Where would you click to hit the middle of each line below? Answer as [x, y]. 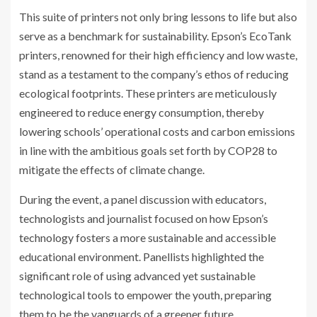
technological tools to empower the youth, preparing [145, 295]
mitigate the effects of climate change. [112, 170]
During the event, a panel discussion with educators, [143, 200]
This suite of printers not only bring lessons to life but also [158, 17]
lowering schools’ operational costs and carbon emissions [157, 132]
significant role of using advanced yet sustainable [137, 276]
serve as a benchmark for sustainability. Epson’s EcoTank [155, 36]
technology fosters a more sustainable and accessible [148, 238]
